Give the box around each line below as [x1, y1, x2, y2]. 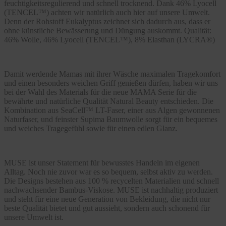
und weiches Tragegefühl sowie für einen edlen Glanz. [4, 124, 180, 133]
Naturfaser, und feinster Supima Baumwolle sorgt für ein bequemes [4, 115, 217, 124]
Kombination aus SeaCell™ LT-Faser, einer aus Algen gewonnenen [4, 105, 220, 115]
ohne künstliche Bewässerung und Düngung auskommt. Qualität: [4, 26, 211, 35]
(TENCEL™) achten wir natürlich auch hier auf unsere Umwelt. [4, 8, 210, 17]
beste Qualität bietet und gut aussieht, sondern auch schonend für [4, 203, 210, 212]
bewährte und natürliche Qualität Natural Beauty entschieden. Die [4, 96, 213, 105]
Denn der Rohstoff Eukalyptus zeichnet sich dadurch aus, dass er [4, 17, 210, 26]
